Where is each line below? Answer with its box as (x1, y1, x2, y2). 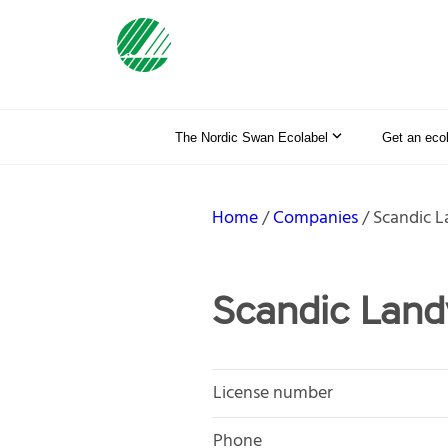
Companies (273, 203, 358, 233)
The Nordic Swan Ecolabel (175, 129, 328, 145)
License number (213, 378, 333, 408)
